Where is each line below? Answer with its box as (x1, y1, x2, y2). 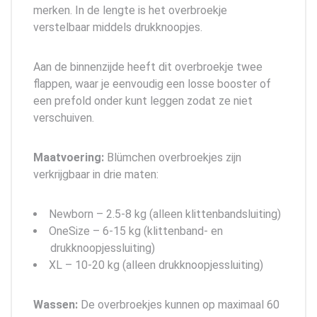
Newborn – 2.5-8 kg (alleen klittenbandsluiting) (49, 207, 281, 221)
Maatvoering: (33, 150, 104, 164)
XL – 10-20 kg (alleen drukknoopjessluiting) (49, 258, 263, 272)
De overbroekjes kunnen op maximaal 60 (81, 297, 279, 311)
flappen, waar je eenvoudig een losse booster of (33, 76, 271, 91)
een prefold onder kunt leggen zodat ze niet (33, 93, 253, 108)
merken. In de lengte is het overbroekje (33, 3, 227, 17)
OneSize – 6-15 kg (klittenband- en (49, 224, 223, 238)
